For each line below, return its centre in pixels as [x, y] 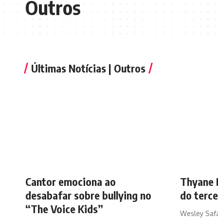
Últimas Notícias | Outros [88, 68]
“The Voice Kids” [64, 209]
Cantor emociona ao [71, 181]
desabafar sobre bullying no [88, 195]
